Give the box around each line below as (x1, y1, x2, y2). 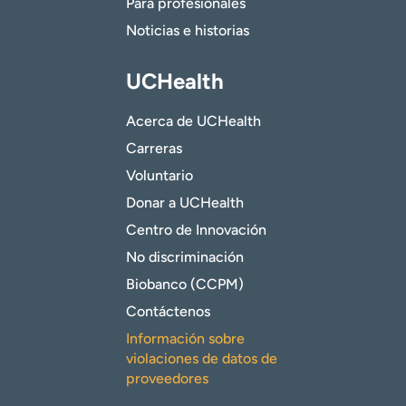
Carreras (126, 140, 182, 158)
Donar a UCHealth (126, 194, 244, 212)
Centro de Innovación (126, 221, 266, 239)
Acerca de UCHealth (126, 112, 261, 130)
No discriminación (126, 248, 244, 266)
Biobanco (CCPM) (126, 275, 244, 294)
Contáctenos (126, 303, 210, 321)
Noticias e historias (126, 22, 249, 40)
